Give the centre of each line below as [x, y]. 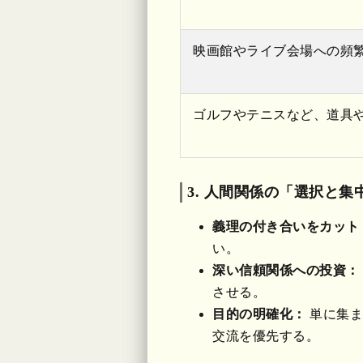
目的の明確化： [259, 314]
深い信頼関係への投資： [286, 270]
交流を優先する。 [266, 335]
